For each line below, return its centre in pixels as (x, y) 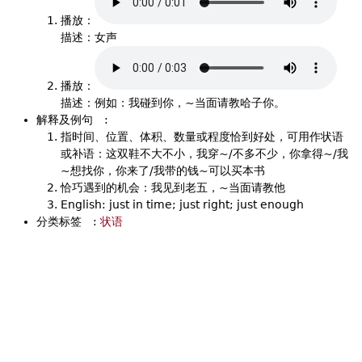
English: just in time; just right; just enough (182, 204)
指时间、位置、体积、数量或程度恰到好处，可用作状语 (202, 137)
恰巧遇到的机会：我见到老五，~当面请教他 (173, 187)
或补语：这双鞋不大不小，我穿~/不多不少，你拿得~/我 (204, 154)
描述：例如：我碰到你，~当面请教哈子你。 (173, 103)
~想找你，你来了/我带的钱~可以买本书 (163, 170)
